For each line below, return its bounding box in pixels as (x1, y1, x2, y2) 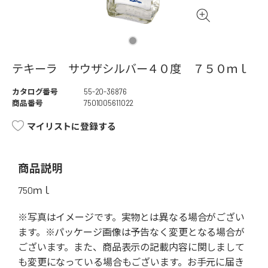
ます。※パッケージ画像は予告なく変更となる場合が (18, 226, 245, 238)
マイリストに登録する (27, 121, 116, 132)
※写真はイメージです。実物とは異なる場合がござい (18, 211, 245, 223)
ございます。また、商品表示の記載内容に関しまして (18, 241, 245, 253)
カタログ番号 (12, 87, 59, 97)
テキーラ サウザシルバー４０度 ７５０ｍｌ (12, 62, 249, 76)
